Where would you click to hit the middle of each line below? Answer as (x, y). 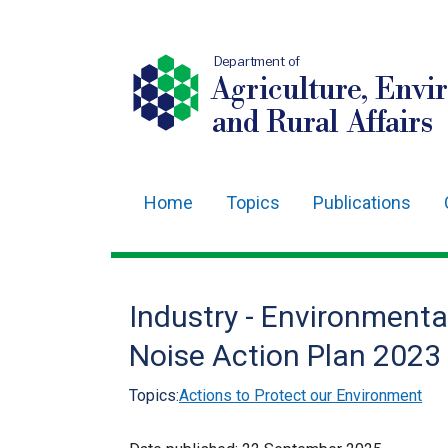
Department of (257, 61)
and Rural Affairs (322, 123)
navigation (186, 262)
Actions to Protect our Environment (300, 395)
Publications (362, 202)
